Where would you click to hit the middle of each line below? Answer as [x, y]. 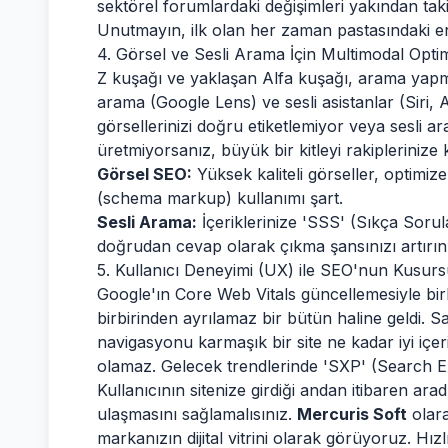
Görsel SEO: [144, 174]
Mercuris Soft [352, 414]
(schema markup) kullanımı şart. [220, 198]
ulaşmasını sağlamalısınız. [197, 414]
